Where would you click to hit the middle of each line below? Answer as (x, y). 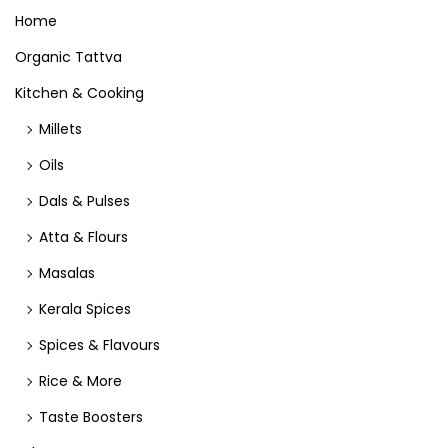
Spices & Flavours (99, 345)
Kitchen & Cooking (79, 93)
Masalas (67, 273)
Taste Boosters (91, 417)
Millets (60, 129)
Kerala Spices (85, 309)
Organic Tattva (68, 57)
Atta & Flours (83, 237)
